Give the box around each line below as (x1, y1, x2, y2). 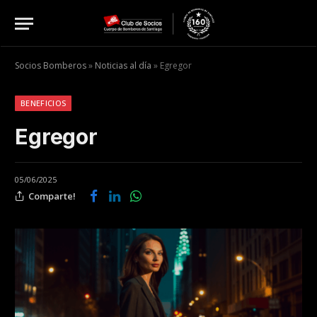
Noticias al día (95, 59, 151, 71)
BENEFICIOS (21, 98, 67, 108)
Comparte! (28, 189, 76, 202)
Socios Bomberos (15, 59, 86, 71)
